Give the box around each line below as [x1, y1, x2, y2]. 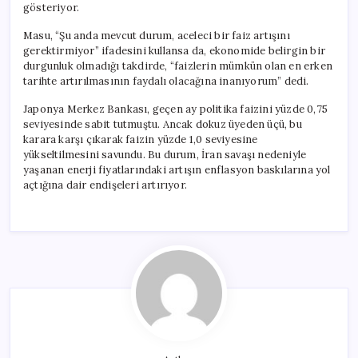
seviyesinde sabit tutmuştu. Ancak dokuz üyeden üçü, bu [23, 117, 302, 131]
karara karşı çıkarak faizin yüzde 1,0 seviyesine [23, 132, 258, 146]
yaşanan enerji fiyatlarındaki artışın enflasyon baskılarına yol [23, 162, 331, 177]
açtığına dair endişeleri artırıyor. [23, 177, 187, 192]
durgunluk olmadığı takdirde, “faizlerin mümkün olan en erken [23, 58, 332, 73]
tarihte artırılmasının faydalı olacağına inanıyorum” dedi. [23, 74, 309, 88]
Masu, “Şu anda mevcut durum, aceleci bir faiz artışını [23, 28, 290, 42]
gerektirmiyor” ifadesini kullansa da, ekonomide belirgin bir [23, 43, 326, 58]
